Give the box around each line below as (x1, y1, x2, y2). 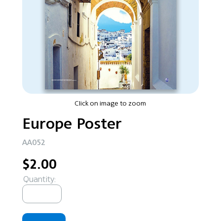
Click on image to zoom (74, 99, 147, 108)
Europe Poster (22, 114, 122, 133)
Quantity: (23, 174, 56, 184)
